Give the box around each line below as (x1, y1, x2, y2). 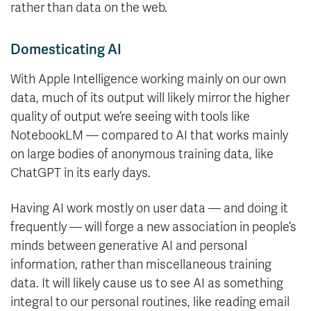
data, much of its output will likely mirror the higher (10, 90, 289, 106)
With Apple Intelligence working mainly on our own (10, 72, 286, 87)
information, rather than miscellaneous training (10, 257, 271, 273)
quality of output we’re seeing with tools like (10, 109, 250, 125)
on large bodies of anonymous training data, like (10, 146, 274, 162)
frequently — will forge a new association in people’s (10, 219, 296, 235)
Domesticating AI (10, 40, 121, 59)
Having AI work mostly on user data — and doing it (10, 201, 288, 217)
